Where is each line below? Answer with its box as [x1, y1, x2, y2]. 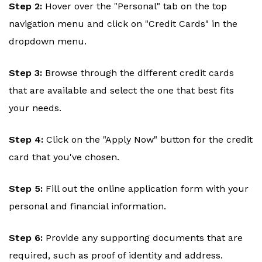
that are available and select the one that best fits [9, 85, 234, 96]
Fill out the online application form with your [46, 183, 249, 195]
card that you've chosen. [9, 151, 119, 163]
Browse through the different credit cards [45, 67, 234, 79]
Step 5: [9, 183, 46, 195]
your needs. [9, 102, 61, 114]
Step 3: [9, 67, 45, 79]
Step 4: [9, 134, 46, 146]
